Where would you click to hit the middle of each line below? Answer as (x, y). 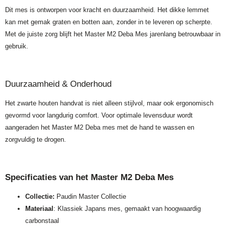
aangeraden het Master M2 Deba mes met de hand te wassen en (100, 127)
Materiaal (39, 208)
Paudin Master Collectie (90, 196)
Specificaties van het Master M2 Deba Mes (89, 177)
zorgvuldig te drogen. (36, 139)
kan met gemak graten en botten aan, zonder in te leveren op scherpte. (109, 22)
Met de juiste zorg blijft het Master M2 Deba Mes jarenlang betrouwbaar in (113, 34)
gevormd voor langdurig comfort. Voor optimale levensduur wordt (99, 115)
